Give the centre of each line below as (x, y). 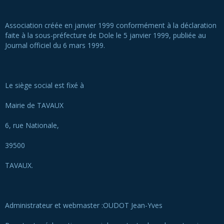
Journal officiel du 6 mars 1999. (55, 45)
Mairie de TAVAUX (34, 105)
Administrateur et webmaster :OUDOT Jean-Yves (85, 205)
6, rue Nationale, (32, 125)
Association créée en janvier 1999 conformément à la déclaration (111, 25)
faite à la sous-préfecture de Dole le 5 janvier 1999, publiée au (105, 35)
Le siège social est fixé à (44, 85)
